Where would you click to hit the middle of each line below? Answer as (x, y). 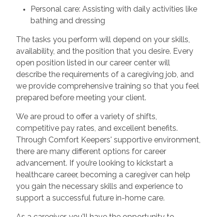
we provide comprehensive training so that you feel (107, 86)
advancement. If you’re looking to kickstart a (94, 163)
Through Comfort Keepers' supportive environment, (108, 140)
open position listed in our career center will (93, 63)
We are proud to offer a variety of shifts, (86, 117)
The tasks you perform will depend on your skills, (103, 40)
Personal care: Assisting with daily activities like (114, 9)
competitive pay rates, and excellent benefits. (97, 128)
